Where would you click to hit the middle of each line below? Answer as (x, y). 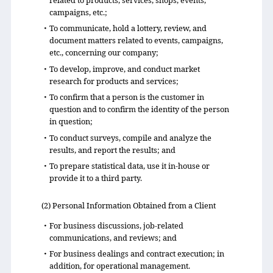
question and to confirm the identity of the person (139, 109)
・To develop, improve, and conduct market (120, 69)
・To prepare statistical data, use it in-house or (125, 165)
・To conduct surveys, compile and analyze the (126, 137)
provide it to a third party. (95, 178)
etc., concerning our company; (104, 53)
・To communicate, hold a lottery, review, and (124, 28)
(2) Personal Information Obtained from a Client (128, 206)
